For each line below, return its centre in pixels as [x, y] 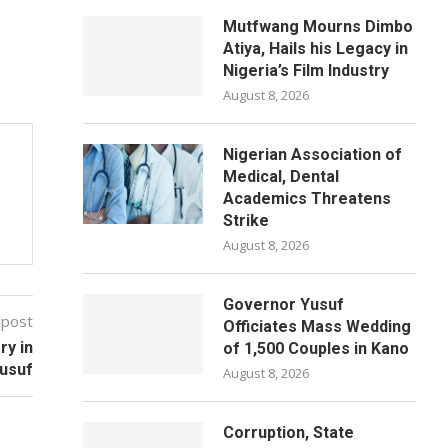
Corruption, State [289, 432]
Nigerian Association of [313, 154]
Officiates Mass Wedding [317, 326]
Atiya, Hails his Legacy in [316, 48]
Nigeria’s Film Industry [306, 70]
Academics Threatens [307, 198]
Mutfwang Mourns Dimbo [318, 26]
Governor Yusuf [284, 304]
